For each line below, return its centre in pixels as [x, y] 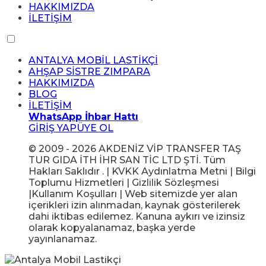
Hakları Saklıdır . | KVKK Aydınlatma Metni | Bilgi [142, 171]
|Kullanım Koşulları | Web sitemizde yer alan [133, 194]
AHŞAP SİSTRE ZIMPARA [89, 72]
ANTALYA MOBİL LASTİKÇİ [93, 60]
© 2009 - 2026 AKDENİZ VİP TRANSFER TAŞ [135, 149]
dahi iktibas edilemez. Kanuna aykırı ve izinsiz [137, 216]
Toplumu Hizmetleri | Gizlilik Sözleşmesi [124, 183]
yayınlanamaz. [63, 239]
